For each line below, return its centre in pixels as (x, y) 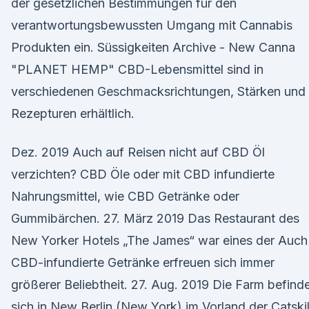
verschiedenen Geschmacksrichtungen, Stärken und (158, 91)
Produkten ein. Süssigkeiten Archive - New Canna (153, 47)
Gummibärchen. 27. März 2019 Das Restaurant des (155, 218)
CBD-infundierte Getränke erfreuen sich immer (143, 262)
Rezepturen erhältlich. (73, 113)
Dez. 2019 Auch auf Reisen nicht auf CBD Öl (138, 152)
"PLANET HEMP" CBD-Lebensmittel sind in (137, 69)
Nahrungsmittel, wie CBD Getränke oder (125, 196)
